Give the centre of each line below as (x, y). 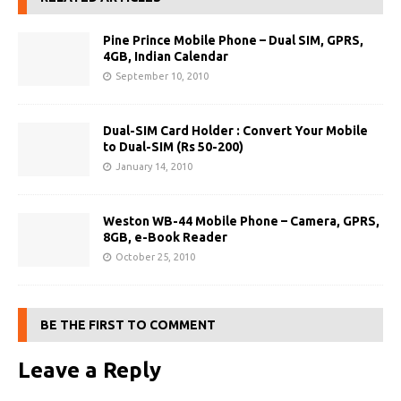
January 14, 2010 (154, 167)
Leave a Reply (90, 371)
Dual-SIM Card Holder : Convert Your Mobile (235, 131)
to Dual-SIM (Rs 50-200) (173, 147)
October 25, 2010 (155, 257)
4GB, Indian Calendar (166, 56)
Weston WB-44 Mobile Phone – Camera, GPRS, (241, 222)
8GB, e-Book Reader (165, 238)
